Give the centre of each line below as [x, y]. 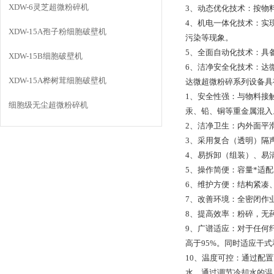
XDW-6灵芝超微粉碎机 [49, 7]
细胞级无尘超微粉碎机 [48, 105]
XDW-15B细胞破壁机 [46, 56]
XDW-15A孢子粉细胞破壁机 [57, 31]
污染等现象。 [209, 38]
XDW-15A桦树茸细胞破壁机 [57, 80]
